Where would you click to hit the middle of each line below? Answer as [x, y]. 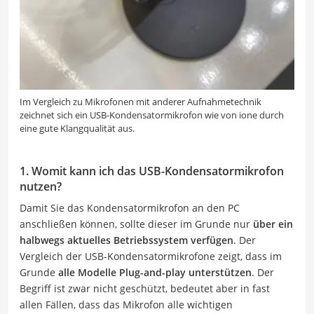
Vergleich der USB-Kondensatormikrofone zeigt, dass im [151, 256]
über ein [273, 224]
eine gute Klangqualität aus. [77, 128]
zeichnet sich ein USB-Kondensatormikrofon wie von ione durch [152, 115]
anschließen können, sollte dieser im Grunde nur [136, 224]
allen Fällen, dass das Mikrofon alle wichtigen [126, 304]
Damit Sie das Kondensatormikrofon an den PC [130, 207]
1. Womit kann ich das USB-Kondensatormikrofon [152, 171]
